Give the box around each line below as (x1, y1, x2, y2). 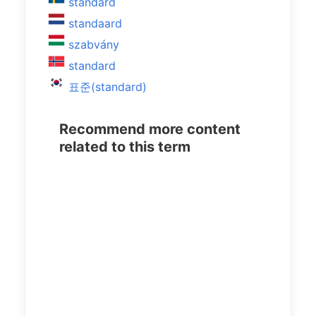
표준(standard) (68, 80, 147, 94)
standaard (68, 16, 122, 30)
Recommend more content (59, 121, 241, 138)
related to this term (59, 138, 190, 155)
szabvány (68, 37, 119, 51)
